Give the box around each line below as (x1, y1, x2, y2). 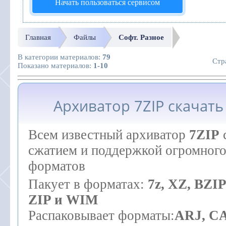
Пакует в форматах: (28, 177, 148, 192)
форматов (28, 158, 85, 174)
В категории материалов (18, 52, 98, 61)
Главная (25, 33, 51, 41)
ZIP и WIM (28, 192, 98, 207)
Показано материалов (18, 61, 89, 70)
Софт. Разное (119, 33, 164, 41)
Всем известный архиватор (28, 127, 189, 142)
